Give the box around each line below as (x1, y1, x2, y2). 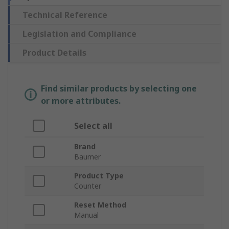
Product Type (74, 171, 124, 181)
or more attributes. (41, 95, 121, 107)
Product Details (22, 47, 86, 59)
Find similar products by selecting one (41, 83, 197, 95)
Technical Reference (22, 9, 107, 21)
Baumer (74, 152, 101, 162)
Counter (74, 181, 101, 191)
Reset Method (74, 200, 126, 210)
